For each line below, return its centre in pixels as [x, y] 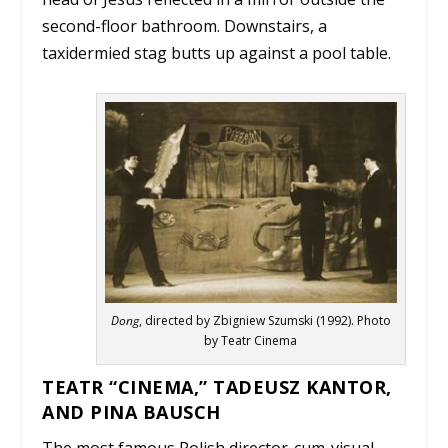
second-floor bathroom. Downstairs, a [185, 26]
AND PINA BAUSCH [131, 412]
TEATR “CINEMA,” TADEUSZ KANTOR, [217, 387]
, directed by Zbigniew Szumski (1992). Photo [264, 321]
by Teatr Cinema [251, 341]
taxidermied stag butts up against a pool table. [217, 53]
